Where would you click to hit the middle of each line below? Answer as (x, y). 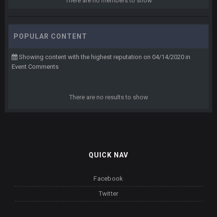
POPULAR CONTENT (50, 36)
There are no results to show (108, 97)
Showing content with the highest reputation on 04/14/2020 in (104, 57)
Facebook (108, 178)
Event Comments (35, 67)
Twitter (108, 194)
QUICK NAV (108, 155)
